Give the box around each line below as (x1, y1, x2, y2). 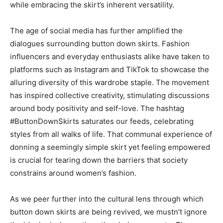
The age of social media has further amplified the (10, 26, 183, 35)
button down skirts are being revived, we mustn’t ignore (10, 207, 207, 217)
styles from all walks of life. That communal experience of (10, 129, 212, 139)
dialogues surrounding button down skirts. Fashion (10, 39, 190, 48)
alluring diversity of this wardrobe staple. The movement (10, 78, 209, 87)
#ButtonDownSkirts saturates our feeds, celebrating (10, 116, 194, 126)
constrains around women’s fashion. (10, 168, 136, 178)
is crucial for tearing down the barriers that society (10, 155, 188, 165)
